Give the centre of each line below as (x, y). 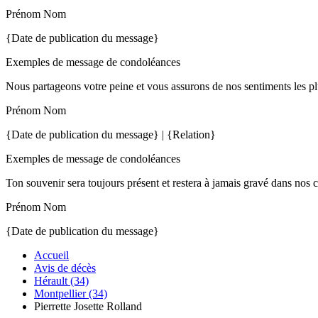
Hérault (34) (61, 281)
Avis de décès (65, 268)
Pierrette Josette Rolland (88, 306)
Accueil (51, 255)
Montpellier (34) (71, 294)
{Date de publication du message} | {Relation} (111, 135)
